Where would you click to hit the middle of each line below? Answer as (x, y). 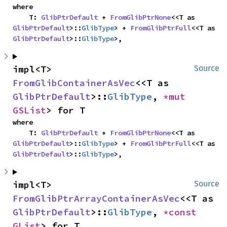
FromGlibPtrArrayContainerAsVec (96, 198)
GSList (29, 110)
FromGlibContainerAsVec (74, 83)
